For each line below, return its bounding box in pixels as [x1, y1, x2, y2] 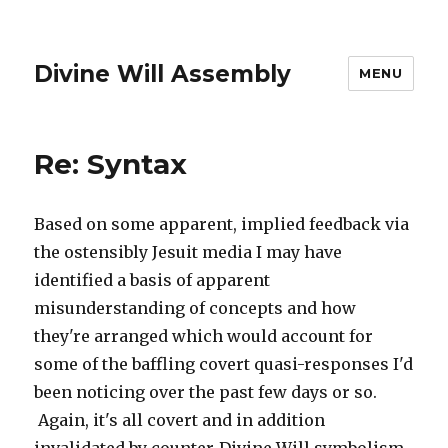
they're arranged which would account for [34, 326, 374, 346]
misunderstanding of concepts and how [34, 298, 357, 318]
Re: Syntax [34, 147, 188, 181]
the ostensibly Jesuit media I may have [34, 242, 343, 262]
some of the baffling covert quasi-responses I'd [34, 354, 414, 374]
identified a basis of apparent [34, 270, 271, 290]
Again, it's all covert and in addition [34, 410, 326, 430]
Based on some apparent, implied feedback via [34, 214, 410, 234]
